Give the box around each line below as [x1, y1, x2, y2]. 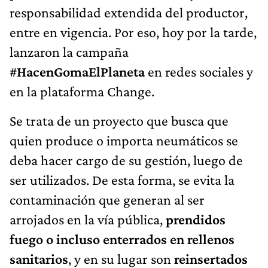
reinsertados [174, 250, 248, 267]
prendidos [166, 211, 226, 227]
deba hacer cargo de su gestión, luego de [10, 151, 243, 168]
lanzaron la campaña [10, 43, 129, 60]
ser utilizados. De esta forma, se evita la [10, 171, 234, 188]
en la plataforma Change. [10, 83, 154, 99]
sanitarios [10, 250, 68, 267]
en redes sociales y [145, 63, 253, 80]
